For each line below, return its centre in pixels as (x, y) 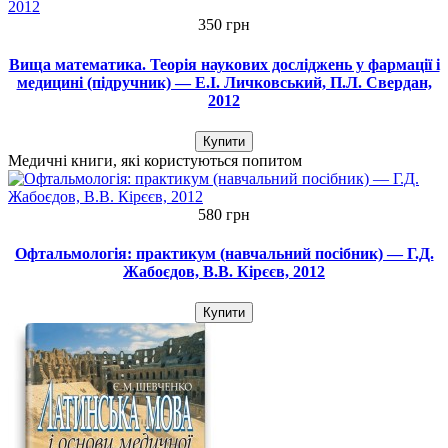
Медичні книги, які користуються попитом (155, 160)
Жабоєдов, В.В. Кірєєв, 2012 (224, 272)
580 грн (224, 214)
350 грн (224, 25)
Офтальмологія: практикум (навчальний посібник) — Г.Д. (224, 254)
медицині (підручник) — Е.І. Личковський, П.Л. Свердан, (224, 82)
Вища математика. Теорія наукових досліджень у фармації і (224, 64)
